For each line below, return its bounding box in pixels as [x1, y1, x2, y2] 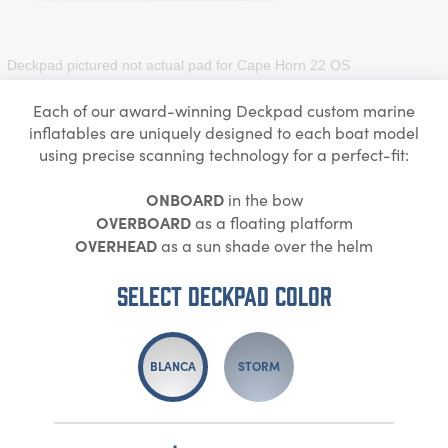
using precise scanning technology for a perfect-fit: [39, 143, 409, 165]
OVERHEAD [75, 233, 157, 256]
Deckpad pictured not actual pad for [7, 56, 237, 73]
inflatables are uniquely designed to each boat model [29, 121, 419, 143]
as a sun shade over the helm [157, 234, 373, 256]
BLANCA [150, 357, 196, 374]
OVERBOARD [95, 210, 191, 233]
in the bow [223, 188, 303, 210]
